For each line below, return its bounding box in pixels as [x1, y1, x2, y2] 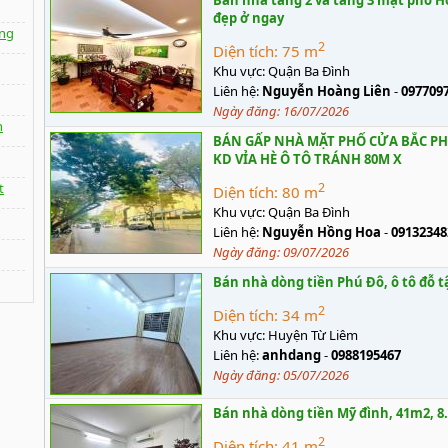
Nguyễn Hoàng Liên [262, 82, 391, 100]
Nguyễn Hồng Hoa [262, 223, 381, 241]
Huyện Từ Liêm [268, 326, 358, 344]
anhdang [262, 346, 321, 364]
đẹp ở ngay [213, 9, 284, 27]
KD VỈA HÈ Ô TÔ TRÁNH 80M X [213, 150, 402, 168]
